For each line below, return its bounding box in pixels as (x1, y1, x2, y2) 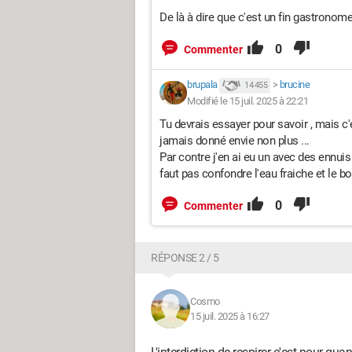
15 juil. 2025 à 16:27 (190, 310, 269, 322)
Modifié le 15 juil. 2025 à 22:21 (187, 94, 308, 107)
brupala (187, 79, 218, 90)
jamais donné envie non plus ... (159, 133, 310, 148)
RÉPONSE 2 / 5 (151, 251, 219, 264)
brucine (279, 79, 310, 90)
